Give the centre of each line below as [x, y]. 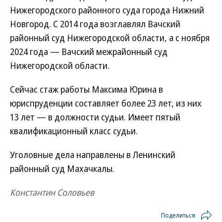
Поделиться [178, 215]
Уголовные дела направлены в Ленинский [93, 155]
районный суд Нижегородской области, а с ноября [110, 38]
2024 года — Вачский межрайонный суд [89, 52]
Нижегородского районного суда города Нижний [107, 10]
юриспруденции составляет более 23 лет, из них [106, 103]
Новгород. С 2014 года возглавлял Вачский [95, 24]
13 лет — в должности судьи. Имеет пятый [95, 117]
